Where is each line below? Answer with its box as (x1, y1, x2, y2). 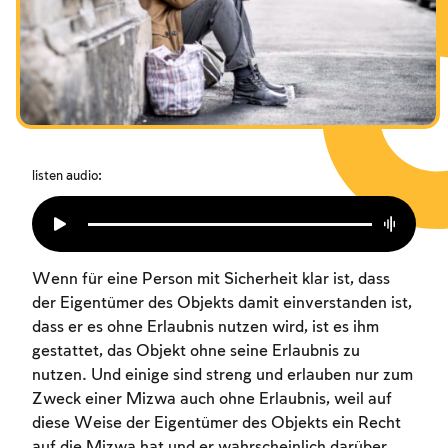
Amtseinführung (24, 38, 142, 55)
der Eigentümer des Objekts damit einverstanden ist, (32, 295, 412, 313)
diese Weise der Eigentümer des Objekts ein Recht (32, 415, 401, 433)
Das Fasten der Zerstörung (24, 2, 220, 19)
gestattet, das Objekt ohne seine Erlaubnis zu (32, 343, 360, 361)
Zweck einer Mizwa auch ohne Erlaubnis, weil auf (32, 391, 392, 409)
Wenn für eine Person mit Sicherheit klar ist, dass (32, 271, 390, 289)
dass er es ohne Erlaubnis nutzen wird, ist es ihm (32, 319, 379, 337)
